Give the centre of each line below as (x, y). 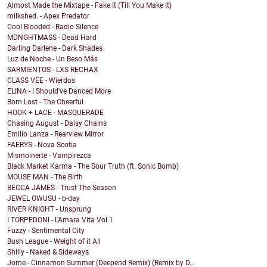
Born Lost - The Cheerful (45, 102)
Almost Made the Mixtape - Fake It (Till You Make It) (89, 6)
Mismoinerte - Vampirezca (49, 156)
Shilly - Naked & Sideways (48, 252)
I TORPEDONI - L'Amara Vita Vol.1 (60, 220)
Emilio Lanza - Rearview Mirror (55, 134)
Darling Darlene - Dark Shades (55, 49)
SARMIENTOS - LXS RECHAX (53, 70)
